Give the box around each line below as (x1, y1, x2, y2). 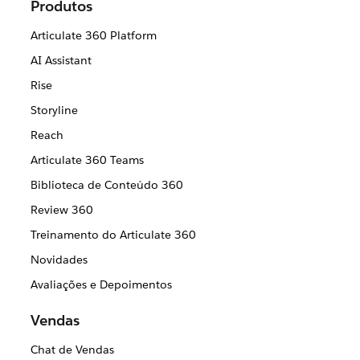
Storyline (30, 103, 78, 118)
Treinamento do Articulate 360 (30, 227, 196, 243)
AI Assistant (30, 53, 92, 68)
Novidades (30, 252, 88, 268)
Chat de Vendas (30, 342, 114, 358)
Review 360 (30, 202, 93, 218)
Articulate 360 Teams (30, 153, 144, 168)
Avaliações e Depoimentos (30, 277, 172, 292)
